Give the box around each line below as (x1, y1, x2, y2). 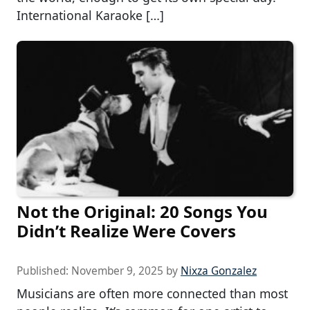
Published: (17, 264, 71, 279)
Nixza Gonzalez (181, 264, 257, 279)
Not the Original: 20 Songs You (17, 200, 268, 224)
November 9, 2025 (71, 264, 163, 279)
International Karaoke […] (17, 7, 164, 24)
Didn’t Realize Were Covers (17, 219, 236, 243)
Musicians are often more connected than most (17, 285, 288, 302)
